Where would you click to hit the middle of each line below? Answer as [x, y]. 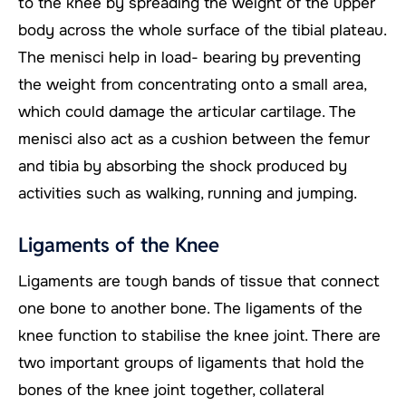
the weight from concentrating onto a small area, [192, 84]
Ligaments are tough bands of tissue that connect [199, 281]
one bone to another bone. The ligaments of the [190, 308]
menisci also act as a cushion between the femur [194, 139]
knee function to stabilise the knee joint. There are [199, 335]
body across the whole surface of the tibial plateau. [202, 30]
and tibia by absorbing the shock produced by [183, 166]
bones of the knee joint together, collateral [171, 390]
